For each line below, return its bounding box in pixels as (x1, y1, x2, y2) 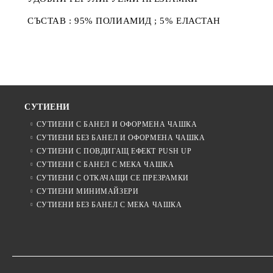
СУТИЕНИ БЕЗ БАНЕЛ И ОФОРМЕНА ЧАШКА (36, 133, 205, 143)
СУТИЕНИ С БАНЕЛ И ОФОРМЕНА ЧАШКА (36, 120, 197, 129)
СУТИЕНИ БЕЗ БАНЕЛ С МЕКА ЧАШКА (36, 200, 182, 210)
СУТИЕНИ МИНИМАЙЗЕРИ (36, 187, 139, 196)
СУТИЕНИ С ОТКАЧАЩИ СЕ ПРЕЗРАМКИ (36, 174, 189, 183)
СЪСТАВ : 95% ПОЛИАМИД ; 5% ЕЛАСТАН (27, 16, 221, 26)
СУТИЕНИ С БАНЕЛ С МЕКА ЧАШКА (36, 160, 174, 169)
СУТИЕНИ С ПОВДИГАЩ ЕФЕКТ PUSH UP (36, 147, 192, 156)
